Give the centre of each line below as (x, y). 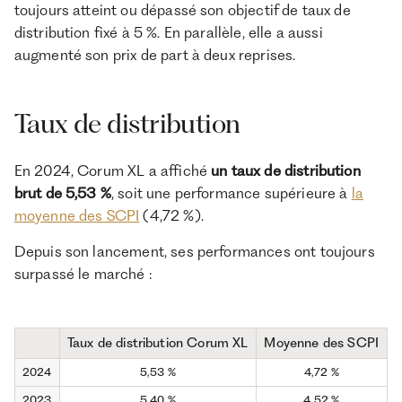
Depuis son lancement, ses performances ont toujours (194, 252)
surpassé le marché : (83, 274)
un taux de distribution (286, 170)
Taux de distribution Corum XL (157, 343)
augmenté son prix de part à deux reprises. (155, 54)
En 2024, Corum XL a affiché (113, 170)
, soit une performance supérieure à (231, 192)
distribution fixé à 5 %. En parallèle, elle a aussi (168, 32)
